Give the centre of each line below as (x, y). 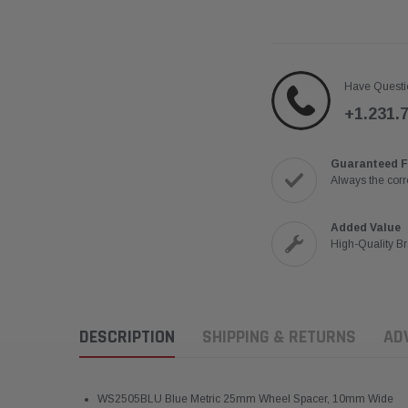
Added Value (365, 228)
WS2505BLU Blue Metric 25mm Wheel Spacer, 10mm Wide (245, 399)
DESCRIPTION (127, 337)
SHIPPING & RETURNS (279, 337)
